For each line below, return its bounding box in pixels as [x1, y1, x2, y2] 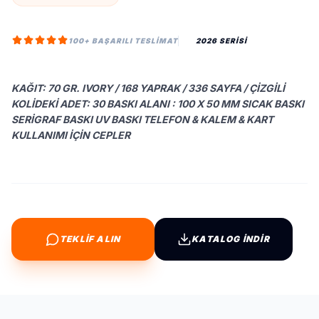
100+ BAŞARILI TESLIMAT [68, 36, 178, 45]
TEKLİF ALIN [60, 234, 121, 244]
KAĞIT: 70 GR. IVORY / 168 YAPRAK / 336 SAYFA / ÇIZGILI [11, 82, 285, 94]
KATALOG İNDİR [192, 234, 270, 244]
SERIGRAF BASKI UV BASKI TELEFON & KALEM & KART [11, 113, 273, 125]
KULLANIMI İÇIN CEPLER [11, 129, 130, 141]
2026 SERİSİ [196, 36, 247, 45]
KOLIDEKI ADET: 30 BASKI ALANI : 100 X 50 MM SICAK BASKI [11, 98, 304, 110]
